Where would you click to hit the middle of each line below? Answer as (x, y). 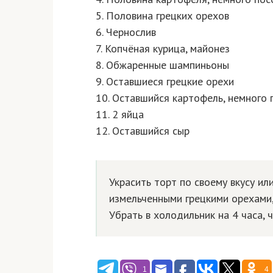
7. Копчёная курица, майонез (163, 48)
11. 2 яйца (120, 114)
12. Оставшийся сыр (143, 131)
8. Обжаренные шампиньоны (162, 65)
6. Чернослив (126, 32)
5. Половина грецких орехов (162, 16)
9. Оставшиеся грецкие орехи (165, 81)
